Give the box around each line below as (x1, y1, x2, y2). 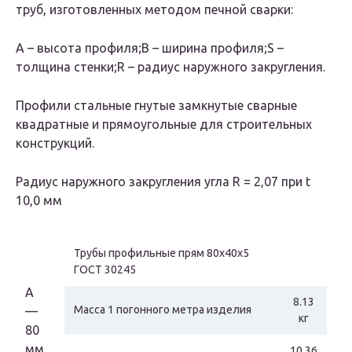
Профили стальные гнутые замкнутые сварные (16, 98, 297, 113)
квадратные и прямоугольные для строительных (16, 117, 312, 132)
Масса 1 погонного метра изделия (74, 303, 251, 317)
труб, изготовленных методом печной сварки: (16, 2, 293, 17)
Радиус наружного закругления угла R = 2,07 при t (16, 174, 310, 189)
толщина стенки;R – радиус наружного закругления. (16, 60, 325, 75)
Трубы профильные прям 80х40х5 (74, 247, 249, 260)
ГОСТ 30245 (74, 263, 136, 277)
